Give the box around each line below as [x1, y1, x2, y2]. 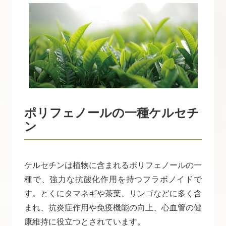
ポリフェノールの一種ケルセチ [24, 106, 199, 120]
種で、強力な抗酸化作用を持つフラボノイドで [24, 175, 202, 184]
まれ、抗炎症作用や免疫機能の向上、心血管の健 [24, 203, 202, 212]
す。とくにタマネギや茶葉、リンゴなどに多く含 [24, 189, 202, 198]
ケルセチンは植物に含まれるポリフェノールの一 [24, 161, 202, 170]
